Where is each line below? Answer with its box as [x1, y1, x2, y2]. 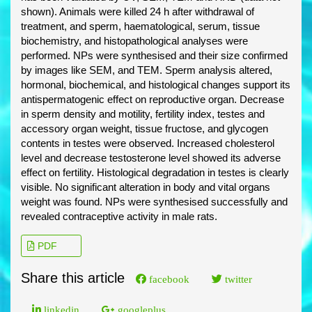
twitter [222, 274, 252, 285]
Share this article [21, 270, 125, 286]
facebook [146, 274, 189, 285]
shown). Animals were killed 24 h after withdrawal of [21, 6, 254, 18]
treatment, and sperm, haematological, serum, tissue [21, 20, 260, 33]
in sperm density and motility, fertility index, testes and [21, 108, 265, 120]
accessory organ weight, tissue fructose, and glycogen [21, 123, 268, 135]
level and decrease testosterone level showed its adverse [21, 152, 281, 164]
